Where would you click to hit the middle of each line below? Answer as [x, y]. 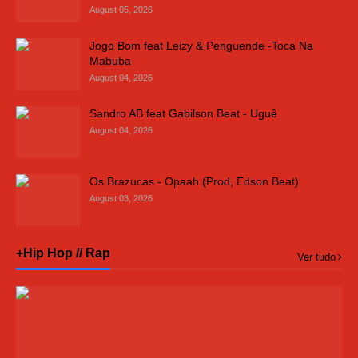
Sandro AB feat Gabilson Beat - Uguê [183, 113]
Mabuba [110, 61]
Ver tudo [316, 257]
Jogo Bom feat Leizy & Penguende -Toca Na [201, 46]
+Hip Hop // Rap [63, 253]
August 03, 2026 [121, 198]
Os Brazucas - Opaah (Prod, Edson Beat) [194, 181]
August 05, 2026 [121, 10]
